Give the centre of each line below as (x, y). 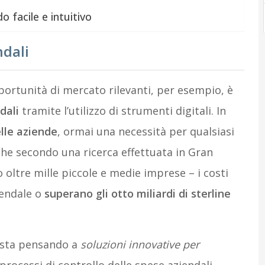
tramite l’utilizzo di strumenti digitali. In (122, 111)
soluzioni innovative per (140, 244)
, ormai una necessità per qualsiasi (146, 131)
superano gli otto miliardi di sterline (137, 193)
